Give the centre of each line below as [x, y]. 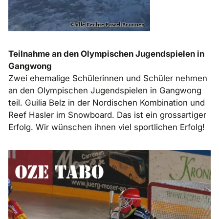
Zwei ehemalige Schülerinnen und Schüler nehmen [108, 78]
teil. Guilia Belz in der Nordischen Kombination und [107, 102]
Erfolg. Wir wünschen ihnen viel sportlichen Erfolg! [107, 127]
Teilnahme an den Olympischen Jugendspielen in [106, 54]
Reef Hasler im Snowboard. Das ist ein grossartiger [107, 115]
